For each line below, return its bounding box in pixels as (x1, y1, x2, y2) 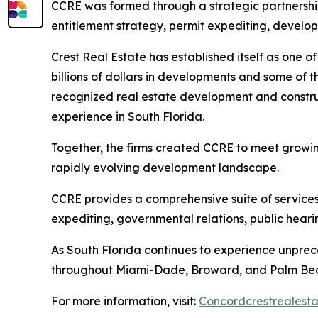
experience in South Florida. (51, 109, 204, 124)
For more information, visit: (51, 294, 199, 308)
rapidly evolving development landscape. (51, 160, 279, 175)
